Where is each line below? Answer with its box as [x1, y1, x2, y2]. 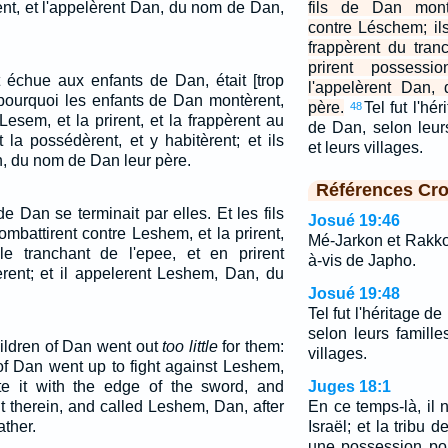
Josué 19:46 [307, 212, 400, 229]
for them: [217, 338, 284, 355]
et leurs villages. [307, 139, 423, 156]
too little [162, 338, 218, 355]
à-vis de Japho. [307, 252, 416, 269]
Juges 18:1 [307, 378, 391, 395]
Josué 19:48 [307, 285, 400, 302]
